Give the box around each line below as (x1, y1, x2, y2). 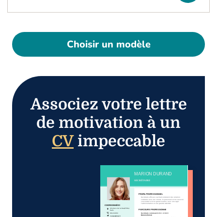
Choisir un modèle (66, 38, 151, 51)
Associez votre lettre (30, 95, 187, 114)
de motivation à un (36, 114, 181, 132)
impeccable (74, 132, 165, 151)
